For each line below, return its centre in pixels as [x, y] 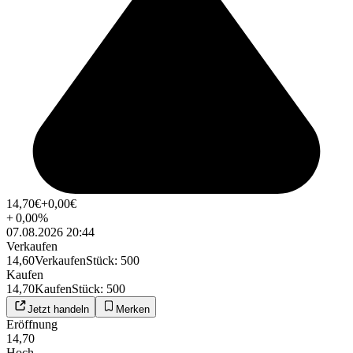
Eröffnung [32, 325]
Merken [133, 310]
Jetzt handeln [58, 310]
